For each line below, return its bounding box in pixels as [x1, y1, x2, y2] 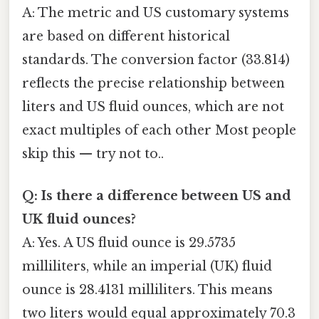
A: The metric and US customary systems [22, 4, 289, 21]
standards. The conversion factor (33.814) [22, 51, 290, 68]
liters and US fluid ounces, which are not [22, 98, 284, 115]
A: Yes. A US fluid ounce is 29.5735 [22, 235, 236, 251]
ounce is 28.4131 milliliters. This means [22, 282, 273, 298]
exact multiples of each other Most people [22, 122, 296, 138]
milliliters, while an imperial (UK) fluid [22, 258, 272, 275]
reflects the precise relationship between [22, 75, 285, 91]
